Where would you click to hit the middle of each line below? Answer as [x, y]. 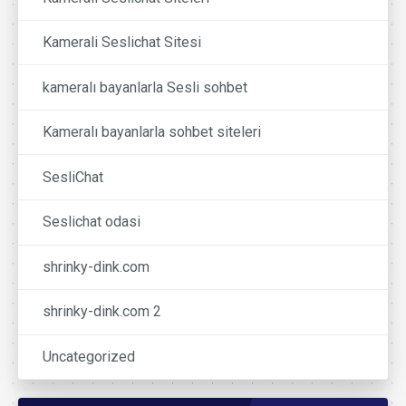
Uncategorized [89, 357]
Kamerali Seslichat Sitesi [122, 43]
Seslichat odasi [92, 222]
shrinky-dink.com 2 [102, 312]
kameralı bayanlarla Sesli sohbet [145, 87]
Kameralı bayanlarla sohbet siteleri [152, 132]
